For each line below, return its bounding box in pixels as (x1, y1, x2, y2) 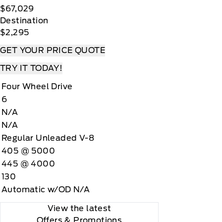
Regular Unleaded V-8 (1, 133, 94, 143)
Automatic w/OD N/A (1, 185, 90, 194)
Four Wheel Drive (1, 82, 73, 91)
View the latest (47, 204, 111, 213)
